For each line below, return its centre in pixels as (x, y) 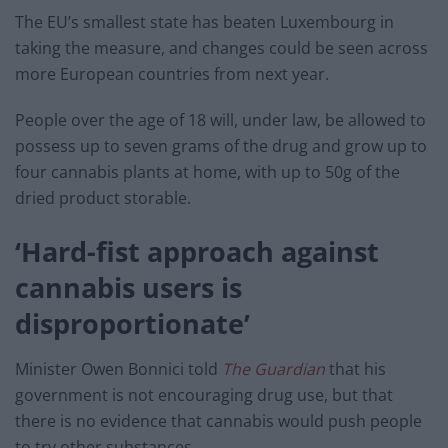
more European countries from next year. (174, 74)
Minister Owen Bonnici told (118, 368)
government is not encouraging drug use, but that (204, 394)
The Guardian (273, 368)
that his (355, 368)
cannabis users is (128, 287)
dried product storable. (103, 198)
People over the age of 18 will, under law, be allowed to (220, 120)
